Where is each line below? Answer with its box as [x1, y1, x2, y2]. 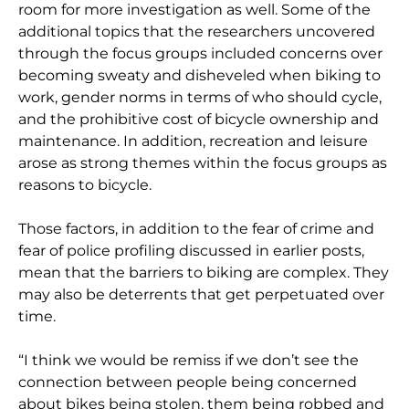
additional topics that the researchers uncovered [18, 23, 376, 41]
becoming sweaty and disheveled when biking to [18, 67, 382, 85]
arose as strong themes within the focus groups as [18, 154, 388, 173]
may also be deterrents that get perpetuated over [18, 286, 385, 304]
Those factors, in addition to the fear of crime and [18, 220, 375, 238]
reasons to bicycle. [18, 176, 152, 194]
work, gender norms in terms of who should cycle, [18, 89, 383, 107]
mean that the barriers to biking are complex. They [18, 264, 390, 282]
